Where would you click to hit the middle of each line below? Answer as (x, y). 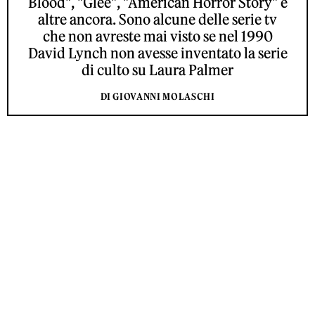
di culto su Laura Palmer (157, 70)
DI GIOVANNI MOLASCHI (157, 97)
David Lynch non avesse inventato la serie (157, 53)
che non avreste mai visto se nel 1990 (157, 37)
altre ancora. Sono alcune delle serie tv (157, 20)
